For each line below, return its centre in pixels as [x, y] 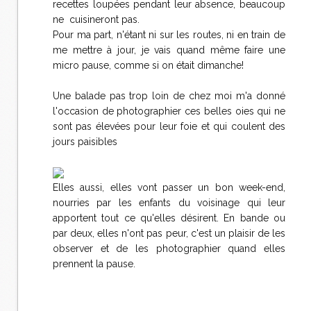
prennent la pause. [94, 264]
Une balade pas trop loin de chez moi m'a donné [169, 96]
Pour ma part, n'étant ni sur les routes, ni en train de [169, 35]
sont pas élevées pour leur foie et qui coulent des [169, 126]
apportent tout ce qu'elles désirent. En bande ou [169, 218]
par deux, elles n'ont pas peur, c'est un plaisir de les [169, 233]
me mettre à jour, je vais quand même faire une [169, 50]
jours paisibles [85, 142]
